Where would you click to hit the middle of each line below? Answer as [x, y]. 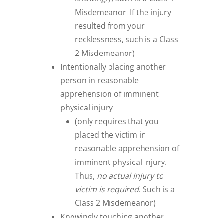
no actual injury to [130, 176]
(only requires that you [117, 121]
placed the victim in [111, 135]
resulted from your [110, 26]
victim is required [107, 190]
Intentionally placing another [113, 67]
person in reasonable [100, 81]
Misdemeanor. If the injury [123, 12]
